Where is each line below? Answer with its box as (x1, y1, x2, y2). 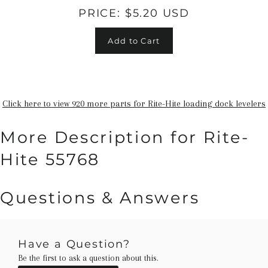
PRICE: (78, 7, 125, 20)
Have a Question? (18, 237, 130, 251)
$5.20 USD (124, 7, 190, 20)
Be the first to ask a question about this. (18, 254, 159, 263)
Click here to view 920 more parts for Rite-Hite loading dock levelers (2, 98, 266, 109)
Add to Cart (108, 36, 160, 45)
